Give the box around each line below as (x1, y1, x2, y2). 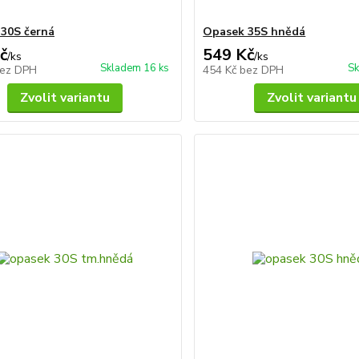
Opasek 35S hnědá (203, 24, 306, 39)
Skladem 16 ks (100, 61, 170, 75)
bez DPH (240, 63, 284, 78)
